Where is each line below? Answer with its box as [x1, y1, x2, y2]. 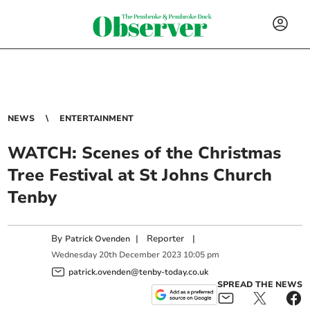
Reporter [147, 232, 185, 245]
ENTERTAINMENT [60, 113, 134, 124]
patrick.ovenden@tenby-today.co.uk [69, 266, 209, 277]
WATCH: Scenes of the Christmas [8, 142, 282, 164]
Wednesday [51, 249, 98, 261]
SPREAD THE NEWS [217, 278, 302, 290]
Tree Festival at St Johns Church [8, 164, 273, 186]
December [119, 249, 161, 261]
